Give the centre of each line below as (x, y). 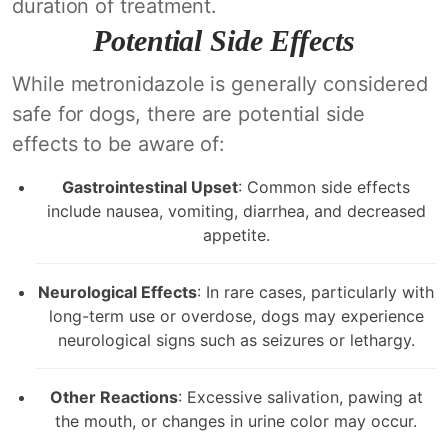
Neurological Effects (117, 292)
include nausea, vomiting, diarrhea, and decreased (236, 211)
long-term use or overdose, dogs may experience (236, 316)
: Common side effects (324, 187)
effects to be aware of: (119, 144)
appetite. (236, 235)
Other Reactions (113, 397)
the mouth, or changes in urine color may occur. (236, 421)
